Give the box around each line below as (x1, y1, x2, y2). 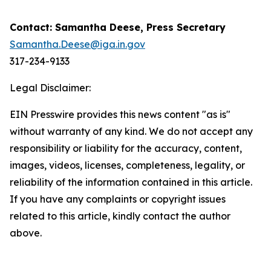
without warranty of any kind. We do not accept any (10, 125, 253, 137)
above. (10, 227, 42, 239)
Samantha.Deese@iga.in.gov (10, 38, 145, 50)
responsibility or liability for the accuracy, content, (10, 142, 242, 154)
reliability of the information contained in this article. (10, 176, 252, 188)
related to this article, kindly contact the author (10, 210, 230, 222)
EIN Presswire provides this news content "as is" (10, 108, 230, 120)
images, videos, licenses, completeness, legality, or (10, 159, 245, 171)
